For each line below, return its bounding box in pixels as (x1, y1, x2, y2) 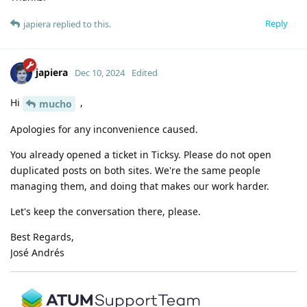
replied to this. (51, 17, 111, 30)
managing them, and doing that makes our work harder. (10, 179, 269, 193)
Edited (132, 66, 158, 79)
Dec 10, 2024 (75, 66, 125, 79)
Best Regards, (10, 230, 74, 243)
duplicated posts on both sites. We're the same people (10, 163, 260, 177)
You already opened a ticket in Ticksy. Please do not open (10, 147, 271, 161)
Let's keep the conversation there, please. (10, 204, 201, 218)
